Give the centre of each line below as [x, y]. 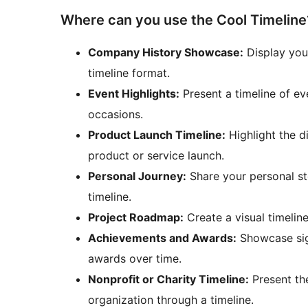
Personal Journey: [137, 176]
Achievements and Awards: [162, 238]
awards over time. [135, 259]
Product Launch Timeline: [157, 135]
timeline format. [129, 73]
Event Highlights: [134, 94]
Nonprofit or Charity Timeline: [168, 279]
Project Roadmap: [136, 218]
